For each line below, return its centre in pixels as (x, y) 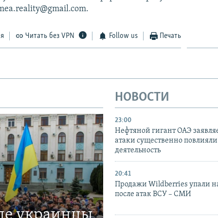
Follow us (123, 36)
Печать (171, 36)
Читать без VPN (50, 36)
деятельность (138, 151)
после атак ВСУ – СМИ (153, 194)
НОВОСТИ (142, 97)
